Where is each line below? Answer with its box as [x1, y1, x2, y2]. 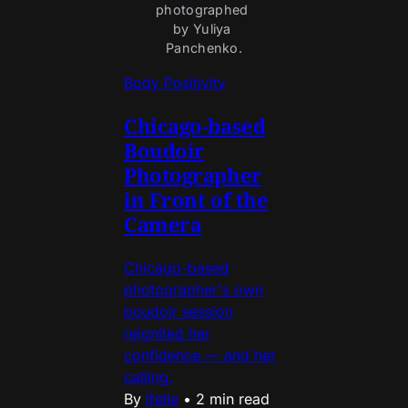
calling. [124, 368, 173, 387]
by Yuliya [173, 21, 231, 37]
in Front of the [124, 186, 269, 214]
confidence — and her [124, 346, 276, 365]
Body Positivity [124, 74, 226, 93]
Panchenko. [166, 40, 242, 56]
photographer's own [124, 280, 263, 300]
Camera [124, 210, 202, 239]
